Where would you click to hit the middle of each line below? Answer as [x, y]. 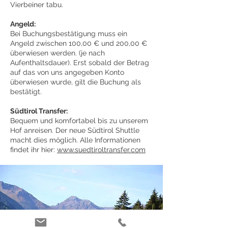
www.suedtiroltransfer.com [101, 150]
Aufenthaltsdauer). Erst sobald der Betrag [80, 63]
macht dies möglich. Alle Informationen [75, 140]
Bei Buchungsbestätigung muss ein [69, 34]
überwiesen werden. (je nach [58, 53]
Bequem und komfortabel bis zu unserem [79, 121]
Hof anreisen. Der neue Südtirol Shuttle [75, 130]
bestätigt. [27, 92]
